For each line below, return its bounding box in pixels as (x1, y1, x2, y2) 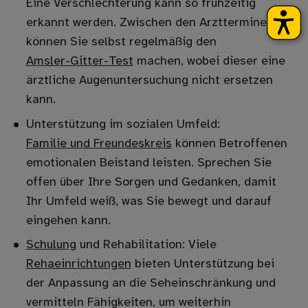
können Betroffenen (171, 137, 287, 151)
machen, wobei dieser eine (133, 55, 285, 69)
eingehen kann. (25, 214, 111, 228)
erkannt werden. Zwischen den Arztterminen (25, 16, 274, 30)
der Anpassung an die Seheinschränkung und (25, 277, 276, 291)
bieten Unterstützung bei (131, 258, 274, 272)
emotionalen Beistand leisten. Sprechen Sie (25, 156, 272, 170)
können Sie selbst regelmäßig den (25, 36, 217, 49)
